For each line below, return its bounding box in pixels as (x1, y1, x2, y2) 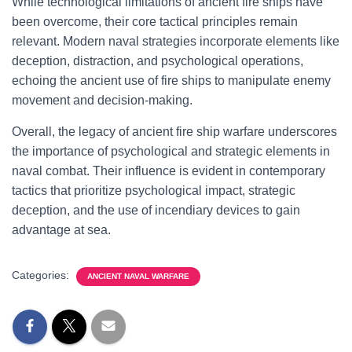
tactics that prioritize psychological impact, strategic (12, 184, 295, 197)
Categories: (12, 269, 72, 281)
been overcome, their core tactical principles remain (12, 15, 298, 28)
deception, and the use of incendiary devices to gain (12, 203, 300, 217)
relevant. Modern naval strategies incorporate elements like (12, 35, 339, 48)
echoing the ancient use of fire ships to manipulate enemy (12, 74, 331, 87)
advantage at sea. (12, 223, 111, 236)
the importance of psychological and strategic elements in (12, 145, 330, 158)
